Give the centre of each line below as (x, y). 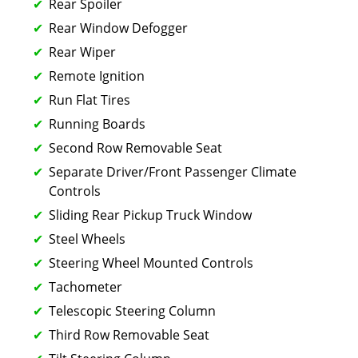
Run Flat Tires (89, 99)
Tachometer (86, 286)
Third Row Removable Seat (129, 334)
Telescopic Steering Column (132, 310)
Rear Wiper (82, 52)
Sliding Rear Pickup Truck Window (150, 215)
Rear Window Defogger (118, 28)
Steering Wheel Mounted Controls (151, 263)
